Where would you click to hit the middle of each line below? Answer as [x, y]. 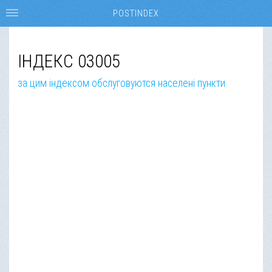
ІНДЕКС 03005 [69, 61]
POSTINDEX [136, 13]
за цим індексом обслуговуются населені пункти [122, 83]
